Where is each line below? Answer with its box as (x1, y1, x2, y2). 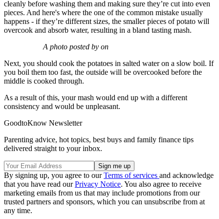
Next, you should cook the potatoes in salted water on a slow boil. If (4, 59, 214, 68)
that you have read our (4, 180, 75, 189)
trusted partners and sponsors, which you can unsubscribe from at (4, 197, 205, 206)
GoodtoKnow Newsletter (4, 119, 82, 128)
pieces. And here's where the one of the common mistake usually (4, 8, 203, 17)
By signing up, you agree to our (4, 171, 104, 180)
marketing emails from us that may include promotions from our (4, 189, 200, 197)
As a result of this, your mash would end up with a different (4, 93, 187, 102)
